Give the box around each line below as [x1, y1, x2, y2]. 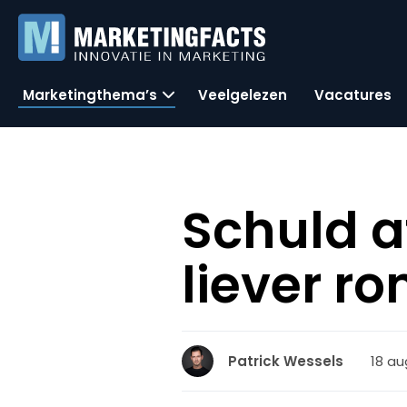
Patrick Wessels [228, 352, 344, 371]
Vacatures [314, 84, 392, 104]
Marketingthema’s [23, 84, 157, 104]
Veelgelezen [198, 84, 287, 104]
